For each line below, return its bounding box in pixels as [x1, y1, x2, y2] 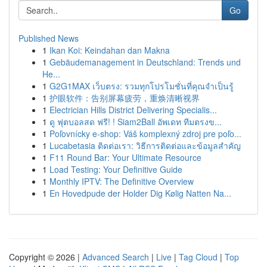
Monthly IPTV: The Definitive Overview [49, 175, 194, 187]
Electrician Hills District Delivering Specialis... [49, 104, 217, 116]
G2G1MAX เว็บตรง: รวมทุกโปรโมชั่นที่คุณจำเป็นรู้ [49, 80, 234, 92]
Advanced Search [82, 251, 149, 263]
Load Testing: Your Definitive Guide [49, 163, 182, 175]
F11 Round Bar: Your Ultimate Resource [49, 151, 201, 163]
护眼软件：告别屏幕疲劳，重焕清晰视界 [49, 92, 200, 104]
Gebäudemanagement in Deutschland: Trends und [49, 56, 241, 68]
